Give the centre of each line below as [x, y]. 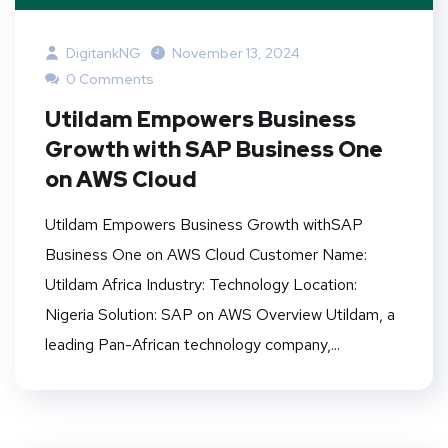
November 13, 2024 [236, 52]
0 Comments [108, 78]
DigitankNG [102, 52]
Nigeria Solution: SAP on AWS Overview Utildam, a [220, 314]
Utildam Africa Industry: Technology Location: [201, 284]
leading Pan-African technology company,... [192, 344]
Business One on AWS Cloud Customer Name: [206, 254]
